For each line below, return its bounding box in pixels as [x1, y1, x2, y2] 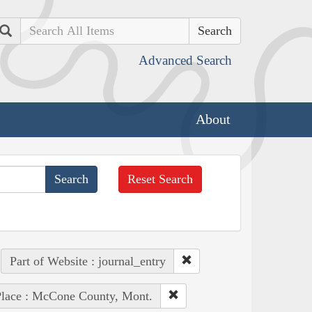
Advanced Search [139, 53, 232, 68]
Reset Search [127, 171, 194, 186]
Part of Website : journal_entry [9, 253, 166, 268]
